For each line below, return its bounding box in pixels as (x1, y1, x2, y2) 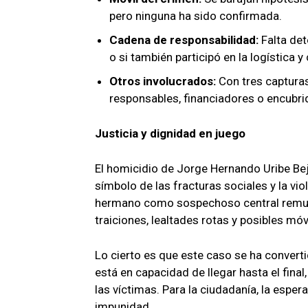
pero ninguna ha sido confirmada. (109, 8, 282, 23)
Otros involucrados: (109, 74, 216, 88)
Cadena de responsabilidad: (109, 32, 258, 47)
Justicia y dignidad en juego (95, 126, 245, 140)
